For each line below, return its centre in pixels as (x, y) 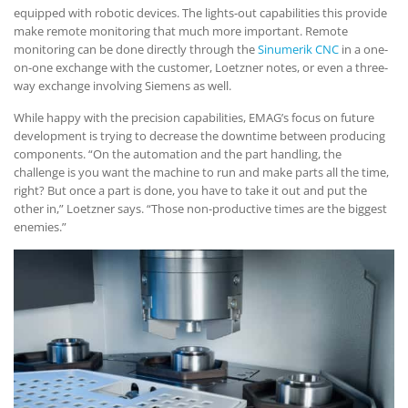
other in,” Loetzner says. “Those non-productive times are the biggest (200, 209)
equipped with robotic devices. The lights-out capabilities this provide (200, 13)
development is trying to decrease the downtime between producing (199, 136)
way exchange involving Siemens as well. (122, 86)
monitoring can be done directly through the (136, 50)
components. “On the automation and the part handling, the (178, 154)
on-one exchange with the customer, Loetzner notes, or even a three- (201, 68)
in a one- (363, 50)
